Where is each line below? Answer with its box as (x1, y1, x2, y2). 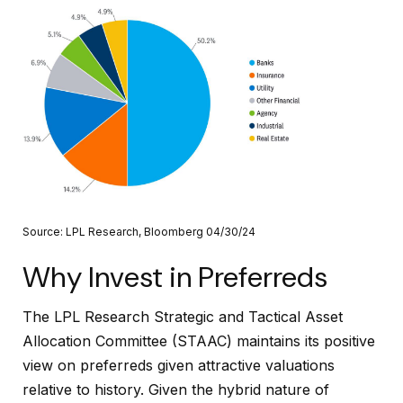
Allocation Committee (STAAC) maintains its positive (22, 332, 375, 351)
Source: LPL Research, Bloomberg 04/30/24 (22, 224, 255, 238)
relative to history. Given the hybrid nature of (22, 381, 329, 399)
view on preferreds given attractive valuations (22, 356, 335, 375)
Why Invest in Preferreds (22, 257, 327, 296)
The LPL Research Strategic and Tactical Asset (22, 308, 343, 327)
